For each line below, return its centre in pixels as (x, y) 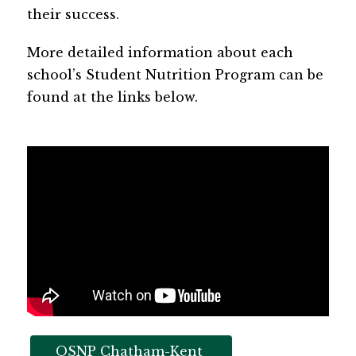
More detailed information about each (160, 52)
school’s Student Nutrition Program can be (175, 75)
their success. (73, 14)
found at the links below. (112, 97)
